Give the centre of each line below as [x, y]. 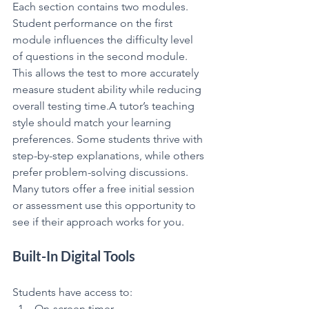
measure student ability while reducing [108, 89]
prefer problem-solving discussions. [102, 172]
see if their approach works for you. [98, 221]
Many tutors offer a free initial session [105, 188]
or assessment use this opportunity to [106, 205]
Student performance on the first [94, 23]
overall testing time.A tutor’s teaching [105, 106]
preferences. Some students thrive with [109, 139]
